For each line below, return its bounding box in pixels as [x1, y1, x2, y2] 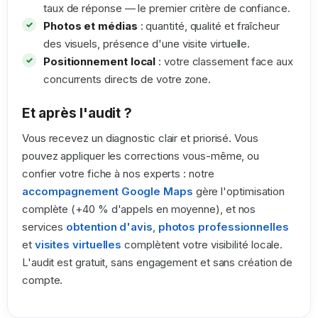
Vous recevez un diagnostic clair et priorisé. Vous [22, 131, 258, 145]
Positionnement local [43, 55, 156, 68]
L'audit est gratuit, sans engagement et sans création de [22, 256, 293, 269]
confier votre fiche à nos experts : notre [22, 167, 214, 180]
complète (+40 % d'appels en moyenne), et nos [22, 202, 256, 216]
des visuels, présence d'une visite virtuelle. [43, 37, 251, 50]
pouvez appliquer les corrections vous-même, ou [22, 149, 260, 163]
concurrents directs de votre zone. [43, 72, 212, 86]
